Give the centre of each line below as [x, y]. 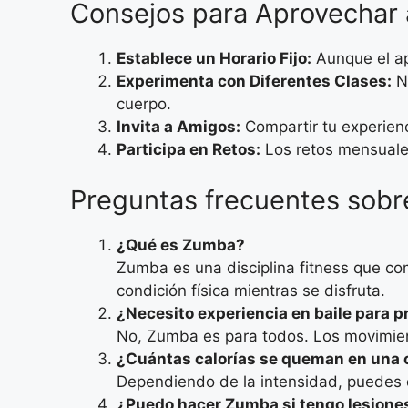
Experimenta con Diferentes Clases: [254, 82]
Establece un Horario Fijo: [214, 59]
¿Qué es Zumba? [181, 245]
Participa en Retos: [189, 150]
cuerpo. [144, 104]
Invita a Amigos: [178, 127]
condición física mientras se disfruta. [251, 290]
